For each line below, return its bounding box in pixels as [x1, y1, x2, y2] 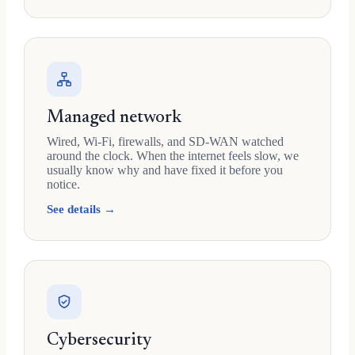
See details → [47, 203, 116, 216]
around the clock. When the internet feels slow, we [47, 149, 299, 162]
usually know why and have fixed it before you [47, 163, 283, 177]
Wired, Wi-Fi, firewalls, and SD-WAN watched [47, 135, 284, 148]
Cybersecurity [47, 332, 151, 349]
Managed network [47, 109, 181, 127]
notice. [47, 177, 80, 191]
